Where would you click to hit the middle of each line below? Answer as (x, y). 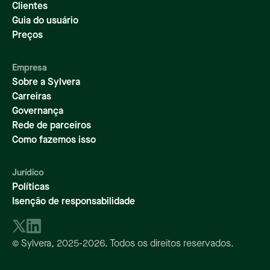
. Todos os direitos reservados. (169, 244)
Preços (27, 36)
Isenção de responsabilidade (74, 202)
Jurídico (28, 174)
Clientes (30, 7)
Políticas (31, 188)
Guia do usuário (45, 21)
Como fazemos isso (54, 141)
